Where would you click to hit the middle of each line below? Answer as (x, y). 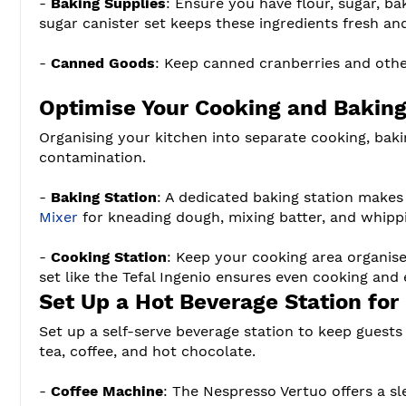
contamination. (92, 157)
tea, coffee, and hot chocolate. (147, 351)
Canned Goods (103, 63)
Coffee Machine (107, 391)
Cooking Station (109, 256)
